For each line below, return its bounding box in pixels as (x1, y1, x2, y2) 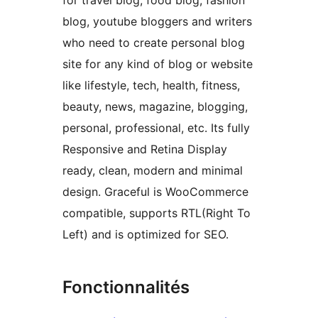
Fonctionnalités (62, 277, 190, 298)
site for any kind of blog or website (62, 57, 253, 72)
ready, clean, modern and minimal (62, 163, 243, 178)
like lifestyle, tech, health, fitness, (62, 78, 240, 93)
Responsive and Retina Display (62, 142, 227, 157)
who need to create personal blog (62, 35, 245, 50)
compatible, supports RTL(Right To (62, 206, 251, 221)
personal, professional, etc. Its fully (62, 121, 250, 136)
